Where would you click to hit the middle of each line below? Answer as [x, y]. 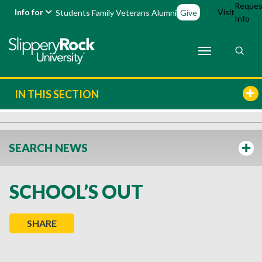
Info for [30, 12]
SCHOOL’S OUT [76, 192]
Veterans [133, 12]
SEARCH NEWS [48, 148]
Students [73, 12]
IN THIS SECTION [57, 94]
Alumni [164, 12]
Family [103, 12]
